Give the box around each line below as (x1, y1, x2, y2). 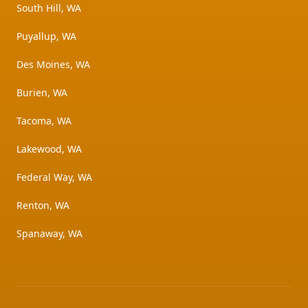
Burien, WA (16, 86, 67, 100)
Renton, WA (16, 199, 69, 212)
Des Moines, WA (16, 58, 90, 71)
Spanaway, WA (16, 227, 82, 241)
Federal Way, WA (16, 170, 92, 184)
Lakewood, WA (16, 142, 82, 156)
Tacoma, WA (16, 114, 71, 128)
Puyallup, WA (16, 30, 76, 43)
